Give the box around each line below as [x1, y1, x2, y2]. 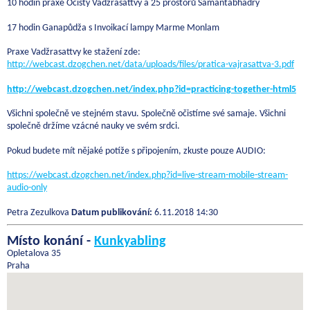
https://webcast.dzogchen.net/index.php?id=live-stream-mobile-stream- [7, 170, 288, 181]
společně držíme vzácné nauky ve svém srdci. [7, 121, 180, 132]
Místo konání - [7, 234, 94, 248]
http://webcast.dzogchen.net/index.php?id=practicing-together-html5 [7, 84, 296, 95]
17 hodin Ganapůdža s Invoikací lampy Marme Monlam [7, 22, 219, 33]
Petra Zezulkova [7, 207, 71, 218]
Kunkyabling [94, 234, 165, 248]
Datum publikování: [71, 207, 152, 218]
